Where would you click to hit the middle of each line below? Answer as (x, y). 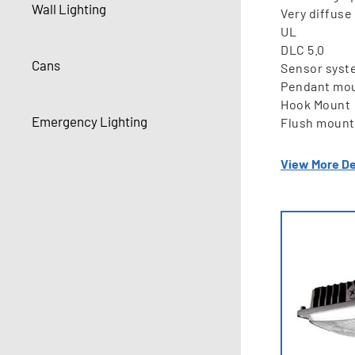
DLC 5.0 (303, 50)
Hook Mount (315, 105)
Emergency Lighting (90, 122)
